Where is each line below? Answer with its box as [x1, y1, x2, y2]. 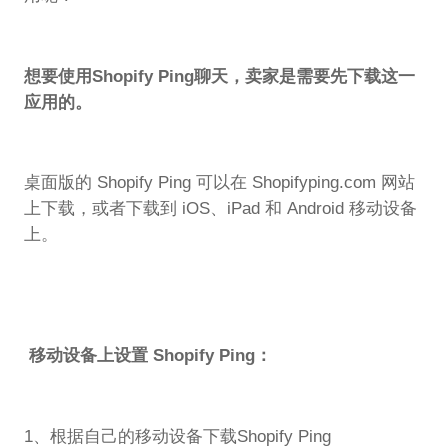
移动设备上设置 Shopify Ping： [23, 346, 272, 366]
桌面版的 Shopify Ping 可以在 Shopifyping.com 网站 [23, 173, 415, 193]
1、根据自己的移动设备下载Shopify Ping [23, 426, 331, 446]
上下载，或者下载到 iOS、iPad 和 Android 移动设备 [23, 199, 417, 219]
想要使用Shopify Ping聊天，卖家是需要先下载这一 [23, 66, 415, 86]
